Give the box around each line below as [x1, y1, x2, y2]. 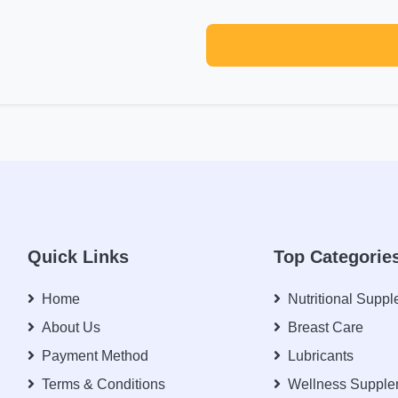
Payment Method [41, 348, 148, 363]
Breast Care [288, 320, 364, 335]
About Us [41, 320, 100, 335]
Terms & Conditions [41, 377, 165, 392]
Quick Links [27, 247, 129, 267]
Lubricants [288, 348, 354, 363]
